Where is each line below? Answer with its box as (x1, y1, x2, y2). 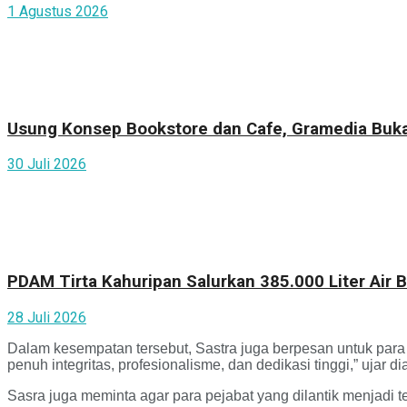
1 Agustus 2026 (7, 2, 108, 20)
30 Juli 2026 (7, 155, 86, 174)
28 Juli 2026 (7, 308, 86, 326)
